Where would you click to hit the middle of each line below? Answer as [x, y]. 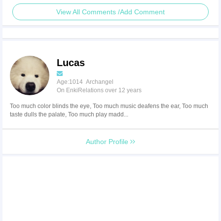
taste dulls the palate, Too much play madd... [69, 114]
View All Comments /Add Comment [110, 12]
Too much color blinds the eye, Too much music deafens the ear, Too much [109, 106]
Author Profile [108, 141]
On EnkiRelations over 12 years [99, 90]
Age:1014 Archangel [85, 82]
